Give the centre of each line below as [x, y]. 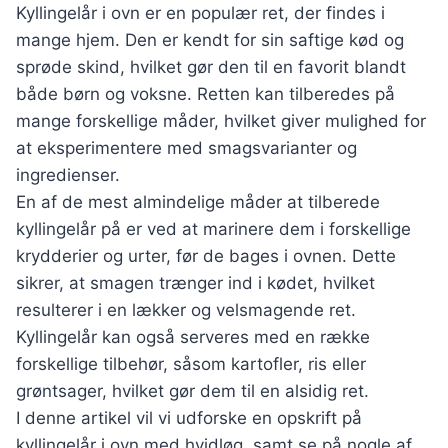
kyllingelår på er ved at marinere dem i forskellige [213, 229]
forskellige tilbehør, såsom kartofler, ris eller [191, 364]
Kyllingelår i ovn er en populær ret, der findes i [200, 13]
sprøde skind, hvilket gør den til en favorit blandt [211, 67]
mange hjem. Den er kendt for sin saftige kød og [210, 40]
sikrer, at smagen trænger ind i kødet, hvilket [195, 283]
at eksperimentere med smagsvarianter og [186, 148]
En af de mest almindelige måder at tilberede [198, 202]
